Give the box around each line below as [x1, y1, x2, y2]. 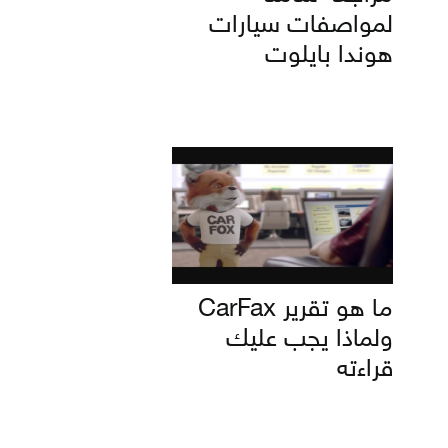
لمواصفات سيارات [209, 11, 393, 41]
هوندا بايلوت [265, 41, 393, 71]
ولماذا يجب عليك [226, 325, 393, 355]
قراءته [337, 355, 393, 385]
